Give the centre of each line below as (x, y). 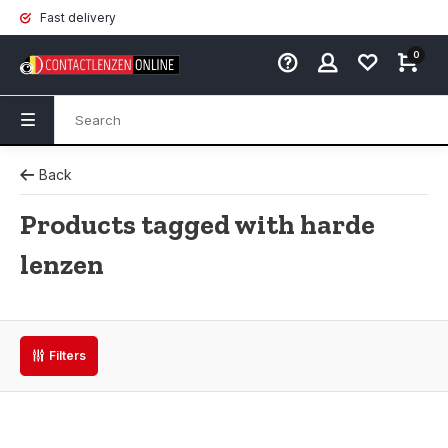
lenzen (62, 264)
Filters (67, 355)
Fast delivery (76, 17)
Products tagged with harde (197, 224)
